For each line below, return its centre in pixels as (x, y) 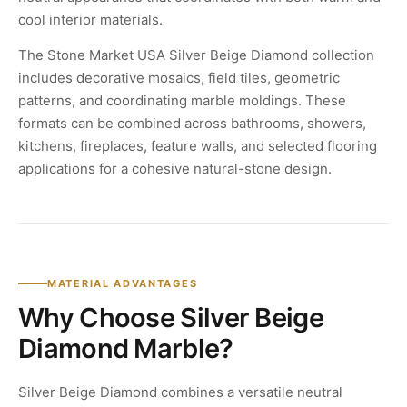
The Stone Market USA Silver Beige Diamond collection (196, 55)
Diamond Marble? (126, 349)
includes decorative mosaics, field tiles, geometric (179, 78)
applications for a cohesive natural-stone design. (175, 169)
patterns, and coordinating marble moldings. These (182, 101)
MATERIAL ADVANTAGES (123, 284)
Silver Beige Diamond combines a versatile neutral (180, 392)
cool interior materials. (90, 20)
